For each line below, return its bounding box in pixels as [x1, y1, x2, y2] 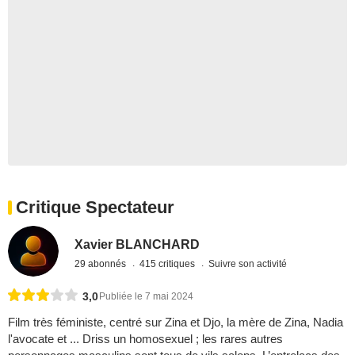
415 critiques [139, 258, 198, 269]
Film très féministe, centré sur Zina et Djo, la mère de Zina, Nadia [8, 315, 343, 330]
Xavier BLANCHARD [74, 237, 200, 251]
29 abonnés [74, 258, 129, 269]
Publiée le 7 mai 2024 [99, 291, 193, 303]
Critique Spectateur [16, 197, 174, 217]
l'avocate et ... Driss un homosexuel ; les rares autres [8, 332, 283, 346]
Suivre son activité [208, 258, 288, 269]
